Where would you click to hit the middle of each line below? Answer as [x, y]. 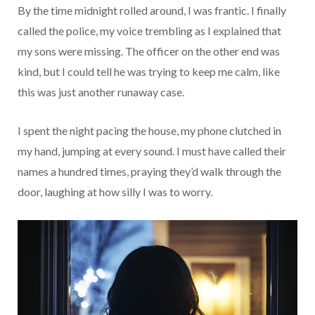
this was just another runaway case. [101, 91]
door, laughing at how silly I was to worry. [115, 191]
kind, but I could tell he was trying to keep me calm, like [149, 71]
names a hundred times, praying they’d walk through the [149, 171]
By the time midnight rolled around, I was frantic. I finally [152, 10]
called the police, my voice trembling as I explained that [149, 30]
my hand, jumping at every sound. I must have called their [152, 150]
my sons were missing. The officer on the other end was [149, 51]
